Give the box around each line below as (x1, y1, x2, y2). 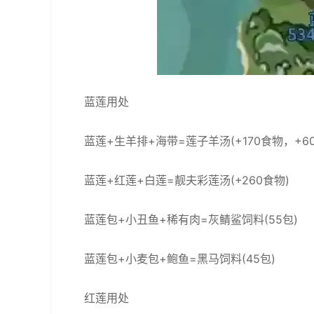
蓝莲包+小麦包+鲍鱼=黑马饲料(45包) (84, 252, 275, 266)
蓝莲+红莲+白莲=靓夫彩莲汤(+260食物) (84, 173, 289, 187)
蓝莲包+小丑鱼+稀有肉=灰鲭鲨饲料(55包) (84, 212, 298, 226)
